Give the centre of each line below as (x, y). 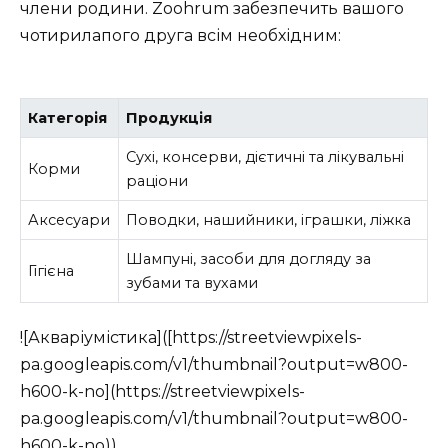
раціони (157, 180)
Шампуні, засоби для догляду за (249, 258)
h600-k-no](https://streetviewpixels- (162, 392)
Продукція (169, 117)
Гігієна (51, 270)
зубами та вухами (192, 282)
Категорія (68, 117)
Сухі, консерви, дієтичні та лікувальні (265, 156)
